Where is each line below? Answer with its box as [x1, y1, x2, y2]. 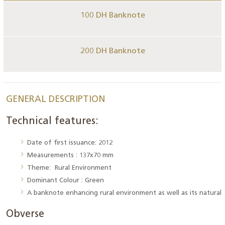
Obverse [6, 209, 44, 219]
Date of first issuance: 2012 [27, 140, 113, 146]
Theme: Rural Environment [27, 165, 118, 171]
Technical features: [6, 117, 98, 127]
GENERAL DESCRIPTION [6, 95, 105, 104]
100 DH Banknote [80, 12, 145, 20]
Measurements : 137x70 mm [27, 152, 114, 159]
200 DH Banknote [80, 47, 145, 55]
